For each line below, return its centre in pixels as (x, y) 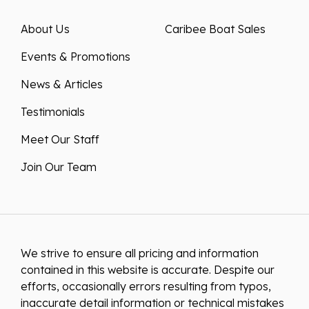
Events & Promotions (76, 56)
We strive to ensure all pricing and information (140, 253)
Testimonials (53, 111)
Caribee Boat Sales (215, 29)
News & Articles (62, 84)
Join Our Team (59, 167)
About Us (45, 29)
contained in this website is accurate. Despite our (148, 269)
